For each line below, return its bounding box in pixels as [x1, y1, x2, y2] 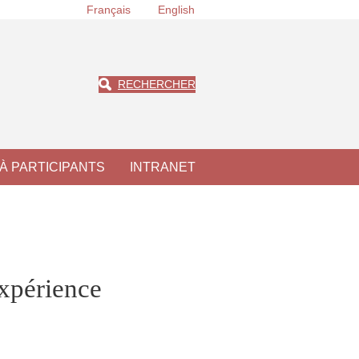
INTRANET [129, 160, 196, 175]
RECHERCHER [118, 77, 196, 91]
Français [86, 3, 131, 17]
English [157, 3, 195, 17]
